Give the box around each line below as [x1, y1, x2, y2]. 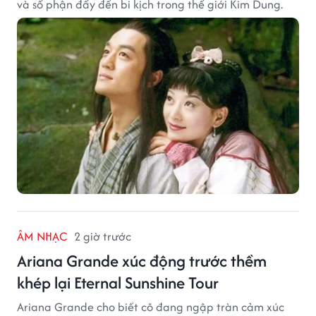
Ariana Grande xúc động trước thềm [17, 248, 267, 272]
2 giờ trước [74, 227, 131, 245]
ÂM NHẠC [17, 227, 67, 245]
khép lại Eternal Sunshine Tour [17, 270, 219, 294]
